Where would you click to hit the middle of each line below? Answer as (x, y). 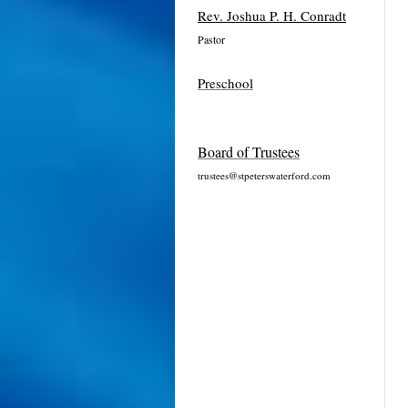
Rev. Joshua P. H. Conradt (272, 15)
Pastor (211, 39)
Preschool (225, 83)
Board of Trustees (249, 151)
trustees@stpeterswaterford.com (264, 176)
